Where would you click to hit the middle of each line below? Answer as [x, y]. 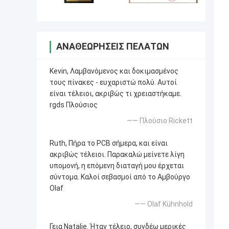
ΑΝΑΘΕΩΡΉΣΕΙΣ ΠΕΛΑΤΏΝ [113, 47]
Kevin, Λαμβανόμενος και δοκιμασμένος [114, 71]
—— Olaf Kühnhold [164, 204]
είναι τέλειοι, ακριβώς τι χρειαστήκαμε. [116, 94]
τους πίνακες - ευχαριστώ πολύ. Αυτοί [113, 83]
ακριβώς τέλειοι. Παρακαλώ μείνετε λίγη [117, 155]
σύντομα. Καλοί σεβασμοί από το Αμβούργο [120, 177]
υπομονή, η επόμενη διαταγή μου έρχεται [117, 166]
